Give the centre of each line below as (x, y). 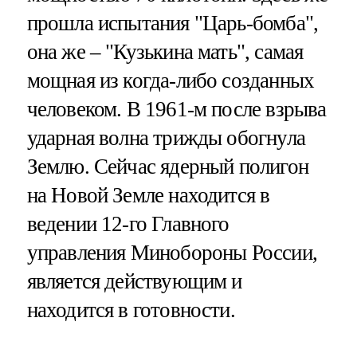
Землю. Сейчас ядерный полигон (167, 166)
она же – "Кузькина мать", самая (165, 51)
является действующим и (134, 281)
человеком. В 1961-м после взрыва (177, 109)
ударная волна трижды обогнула (166, 137)
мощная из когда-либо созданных (171, 80)
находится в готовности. (131, 310)
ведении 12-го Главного (128, 224)
